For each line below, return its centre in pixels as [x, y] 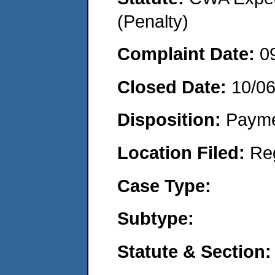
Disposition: [172, 120]
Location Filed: [184, 152]
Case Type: [164, 185]
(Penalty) [153, 21]
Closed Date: [174, 87]
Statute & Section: [194, 251]
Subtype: [156, 219]
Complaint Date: [188, 54]
